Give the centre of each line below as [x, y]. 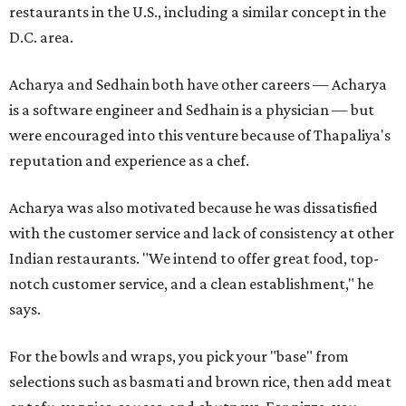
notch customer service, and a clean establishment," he [191, 284]
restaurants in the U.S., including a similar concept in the [198, 12]
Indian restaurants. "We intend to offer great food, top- [194, 258]
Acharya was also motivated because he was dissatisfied [193, 208]
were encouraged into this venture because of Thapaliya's [200, 135]
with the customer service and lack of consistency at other [202, 233]
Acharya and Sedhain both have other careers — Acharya [198, 84]
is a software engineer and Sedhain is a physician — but [192, 110]
